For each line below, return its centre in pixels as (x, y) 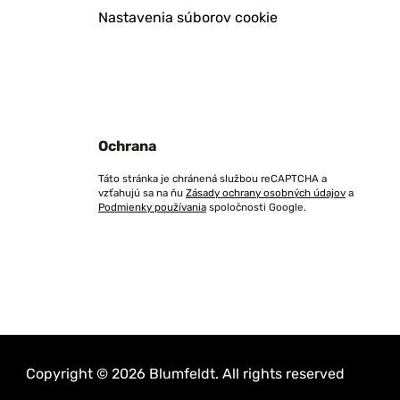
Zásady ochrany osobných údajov (266, 193)
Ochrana (127, 146)
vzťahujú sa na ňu (142, 193)
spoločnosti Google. (256, 207)
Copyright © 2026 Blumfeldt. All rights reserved (185, 374)
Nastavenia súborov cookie (188, 17)
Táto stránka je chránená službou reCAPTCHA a (212, 179)
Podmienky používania (152, 207)
